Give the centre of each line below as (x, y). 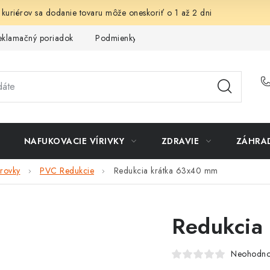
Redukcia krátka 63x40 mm (166, 171)
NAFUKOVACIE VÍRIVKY (74, 141)
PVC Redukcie (67, 171)
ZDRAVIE (180, 141)
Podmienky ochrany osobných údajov (166, 38)
